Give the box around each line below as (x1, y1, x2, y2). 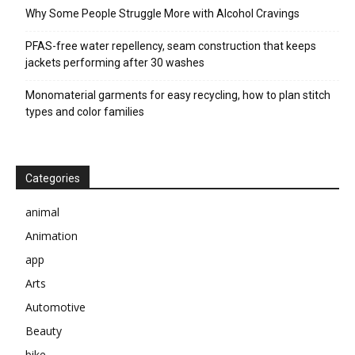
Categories (25, 172, 80, 185)
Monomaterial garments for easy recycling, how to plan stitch (25, 89, 330, 101)
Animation (25, 228, 78, 243)
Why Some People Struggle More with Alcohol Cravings (25, 7, 300, 20)
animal (25, 204, 59, 219)
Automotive (25, 300, 86, 315)
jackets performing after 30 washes (25, 56, 204, 69)
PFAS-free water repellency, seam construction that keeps (25, 40, 316, 52)
